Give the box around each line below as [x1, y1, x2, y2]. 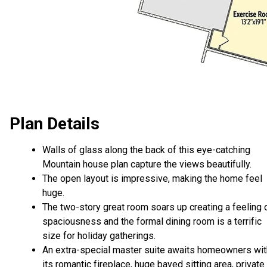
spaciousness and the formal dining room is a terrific [42, 216, 262, 228]
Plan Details [10, 114, 100, 134]
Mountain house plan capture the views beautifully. [42, 159, 252, 170]
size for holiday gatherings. [42, 230, 156, 242]
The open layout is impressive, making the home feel [42, 173, 262, 185]
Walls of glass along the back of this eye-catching [42, 144, 250, 156]
